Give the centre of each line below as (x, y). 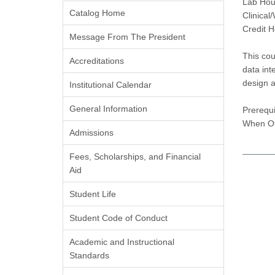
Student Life (93, 194)
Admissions (91, 133)
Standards (89, 255)
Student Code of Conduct (118, 218)
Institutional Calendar (110, 85)
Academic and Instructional (122, 242)
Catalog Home (97, 13)
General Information (108, 109)
